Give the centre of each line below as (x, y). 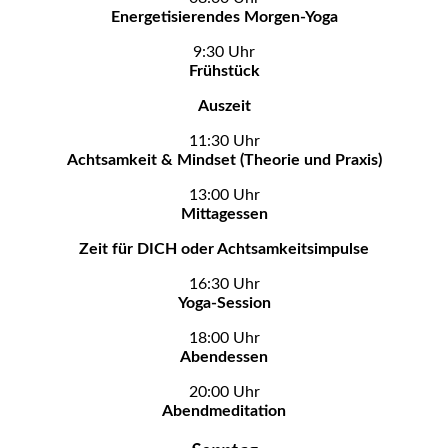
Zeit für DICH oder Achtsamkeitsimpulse (224, 248)
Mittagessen (224, 213)
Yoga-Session (224, 302)
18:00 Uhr (224, 337)
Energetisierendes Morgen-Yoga (224, 16)
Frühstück (224, 70)
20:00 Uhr (224, 391)
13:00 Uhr (224, 194)
